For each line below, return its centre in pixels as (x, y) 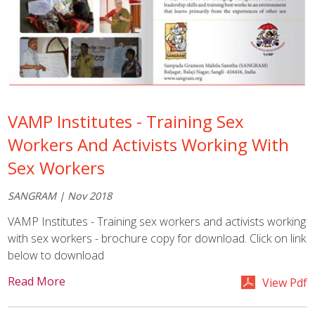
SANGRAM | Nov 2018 (60, 196)
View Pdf (284, 282)
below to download (56, 255)
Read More (37, 281)
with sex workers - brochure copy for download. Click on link (157, 238)
